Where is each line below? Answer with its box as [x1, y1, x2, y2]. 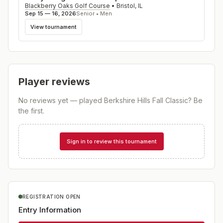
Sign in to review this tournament [66, 137, 157, 145]
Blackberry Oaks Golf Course [25, 2, 110, 9]
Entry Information [18, 205, 81, 215]
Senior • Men [76, 10, 112, 17]
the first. [18, 107, 44, 115]
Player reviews [18, 76, 90, 88]
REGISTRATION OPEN [22, 193, 81, 200]
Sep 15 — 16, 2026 [25, 10, 76, 17]
